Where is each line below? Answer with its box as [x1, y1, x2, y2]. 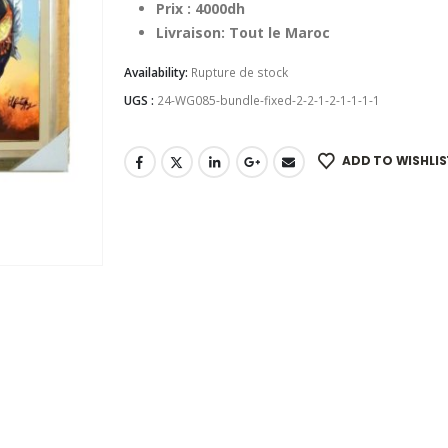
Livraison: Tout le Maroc [155, 22, 330, 42]
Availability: [123, 63, 191, 81]
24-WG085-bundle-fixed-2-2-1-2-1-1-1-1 [156, 91, 380, 109]
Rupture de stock [190, 63, 288, 81]
